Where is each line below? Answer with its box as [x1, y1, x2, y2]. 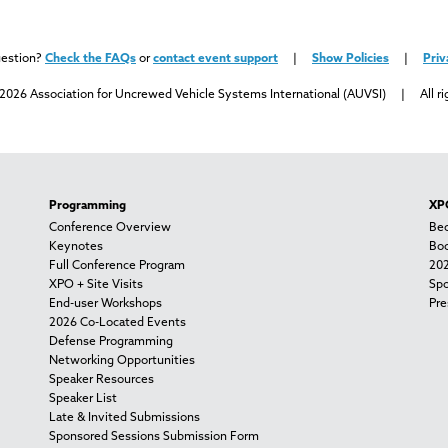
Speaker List [49, 393, 117, 406]
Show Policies [312, 53, 389, 66]
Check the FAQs [45, 53, 136, 66]
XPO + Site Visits [49, 279, 143, 292]
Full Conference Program [49, 260, 185, 273]
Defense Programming [49, 336, 173, 349]
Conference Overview [49, 222, 171, 235]
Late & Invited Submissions [49, 412, 200, 425]
